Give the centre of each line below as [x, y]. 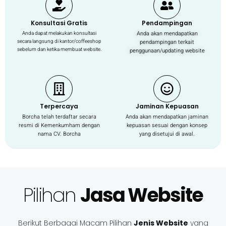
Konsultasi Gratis [59, 23]
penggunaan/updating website [167, 51]
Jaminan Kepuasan [167, 106]
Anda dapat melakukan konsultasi [59, 34]
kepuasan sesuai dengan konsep [167, 126]
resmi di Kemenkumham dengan [59, 126]
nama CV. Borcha [59, 134]
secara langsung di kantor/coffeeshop [59, 42]
